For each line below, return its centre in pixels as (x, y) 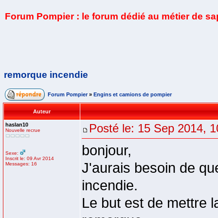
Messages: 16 (21, 164)
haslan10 (17, 125)
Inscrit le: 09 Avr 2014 (30, 158)
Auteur (42, 111)
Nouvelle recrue (23, 130)
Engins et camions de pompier (133, 94)
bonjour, (107, 150)
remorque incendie (46, 75)
